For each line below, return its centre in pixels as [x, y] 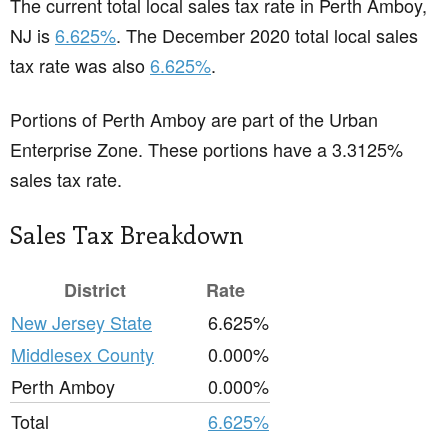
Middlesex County [82, 354]
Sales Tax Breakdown [127, 234]
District [95, 290]
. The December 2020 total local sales [267, 35]
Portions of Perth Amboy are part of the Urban [194, 119]
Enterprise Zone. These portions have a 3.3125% [206, 149]
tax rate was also [80, 65]
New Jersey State [81, 322]
